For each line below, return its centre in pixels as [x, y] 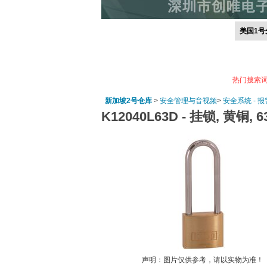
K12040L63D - [145, 117]
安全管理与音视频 [188, 101]
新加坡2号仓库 [128, 101]
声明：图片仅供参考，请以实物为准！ [203, 260]
